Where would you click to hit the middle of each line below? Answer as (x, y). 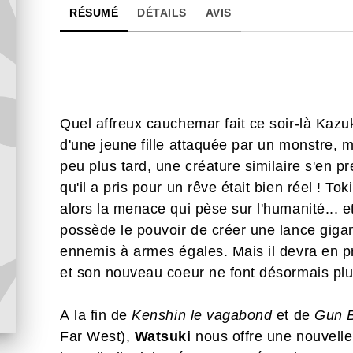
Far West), (97, 336)
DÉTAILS (162, 13)
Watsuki (165, 336)
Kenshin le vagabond (204, 315)
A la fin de (96, 315)
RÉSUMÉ (94, 13)
